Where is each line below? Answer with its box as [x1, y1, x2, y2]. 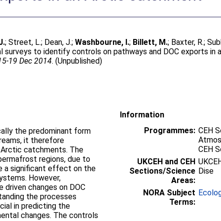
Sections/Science [129, 166, 195, 176]
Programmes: [144, 125, 195, 135]
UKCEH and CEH [137, 156, 195, 166]
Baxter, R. [171, 37, 204, 47]
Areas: [171, 175, 195, 185]
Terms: [169, 197, 195, 207]
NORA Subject [143, 187, 195, 197]
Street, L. [8, 37, 41, 47]
